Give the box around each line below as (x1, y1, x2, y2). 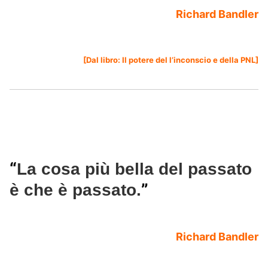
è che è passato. (10, 181, 141, 200)
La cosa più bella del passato (17, 160, 252, 179)
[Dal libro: (83, 55, 122, 65)
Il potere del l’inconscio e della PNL (122, 55, 255, 65)
